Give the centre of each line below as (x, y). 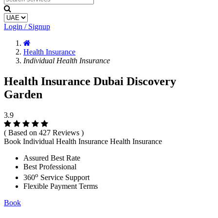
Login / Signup (27, 27)
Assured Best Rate (52, 158)
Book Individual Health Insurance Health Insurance (83, 141)
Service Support (64, 178)
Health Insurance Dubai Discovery (90, 81)
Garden (23, 94)
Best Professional (50, 166)
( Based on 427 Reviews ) (44, 132)
